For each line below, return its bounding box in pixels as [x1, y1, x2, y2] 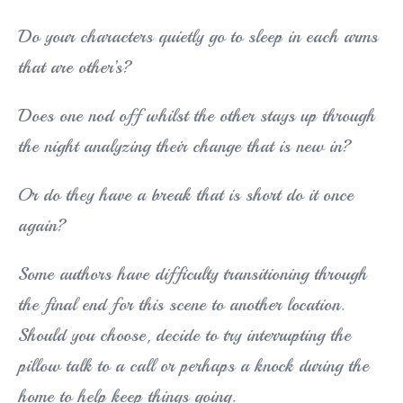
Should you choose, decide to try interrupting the [18, 324, 351, 347]
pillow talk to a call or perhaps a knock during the [18, 354, 369, 378]
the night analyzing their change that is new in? [18, 135, 352, 158]
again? [18, 214, 67, 237]
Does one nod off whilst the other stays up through [18, 104, 375, 128]
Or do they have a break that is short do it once [18, 184, 354, 207]
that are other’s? [18, 56, 132, 79]
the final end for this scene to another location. [18, 293, 345, 317]
